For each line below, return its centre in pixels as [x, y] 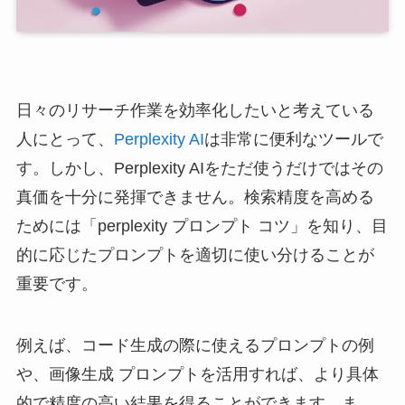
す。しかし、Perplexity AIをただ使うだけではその [199, 169]
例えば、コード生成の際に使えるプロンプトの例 [195, 346]
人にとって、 [65, 140]
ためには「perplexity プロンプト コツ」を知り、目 [202, 226]
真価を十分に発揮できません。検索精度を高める [195, 198]
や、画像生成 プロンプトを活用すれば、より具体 [197, 375]
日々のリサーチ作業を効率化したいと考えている [195, 111]
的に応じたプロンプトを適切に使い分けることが [195, 255]
